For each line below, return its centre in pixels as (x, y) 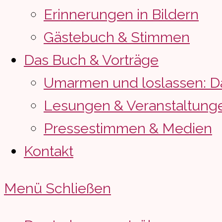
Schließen (78, 189)
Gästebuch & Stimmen (117, 37)
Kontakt (49, 151)
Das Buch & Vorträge (91, 60)
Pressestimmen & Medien (128, 129)
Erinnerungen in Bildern (121, 15)
